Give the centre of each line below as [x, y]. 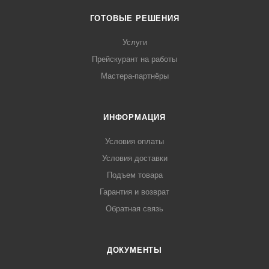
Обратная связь [134, 209]
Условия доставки [134, 159]
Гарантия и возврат [134, 192]
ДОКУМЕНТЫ [134, 250]
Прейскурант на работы [134, 59]
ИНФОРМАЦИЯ [134, 118]
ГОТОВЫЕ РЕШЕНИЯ [134, 19]
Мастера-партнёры [134, 76]
